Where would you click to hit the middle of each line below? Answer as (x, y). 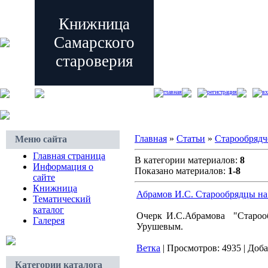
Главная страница (69, 156)
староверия (94, 61)
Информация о (63, 167)
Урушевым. (160, 226)
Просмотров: (193, 248)
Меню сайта (41, 139)
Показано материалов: (181, 171)
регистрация (222, 92)
